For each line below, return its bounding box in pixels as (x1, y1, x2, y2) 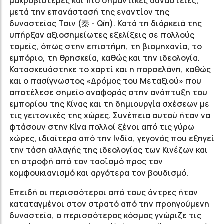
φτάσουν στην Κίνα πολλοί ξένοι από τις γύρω (9, 121, 194, 132)
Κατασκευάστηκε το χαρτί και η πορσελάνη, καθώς (9, 64, 211, 75)
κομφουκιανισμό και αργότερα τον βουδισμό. (9, 167, 188, 178)
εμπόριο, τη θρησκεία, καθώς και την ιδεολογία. (9, 52, 200, 63)
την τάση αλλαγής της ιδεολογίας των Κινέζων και (9, 144, 208, 155)
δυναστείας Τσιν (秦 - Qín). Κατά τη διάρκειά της (9, 18, 202, 29)
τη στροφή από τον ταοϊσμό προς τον (9, 156, 163, 167)
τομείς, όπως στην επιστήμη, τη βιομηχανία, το (9, 41, 202, 52)
